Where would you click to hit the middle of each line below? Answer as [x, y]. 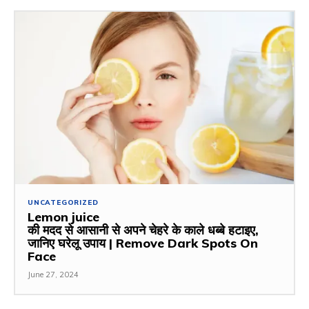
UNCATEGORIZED [63, 203]
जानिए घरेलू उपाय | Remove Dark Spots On [143, 243]
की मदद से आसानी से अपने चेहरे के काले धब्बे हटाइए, [143, 230]
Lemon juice [63, 217]
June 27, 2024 [53, 275]
